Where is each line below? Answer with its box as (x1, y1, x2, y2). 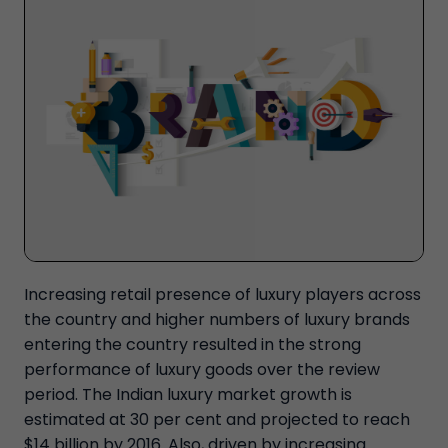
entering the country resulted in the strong (24, 332, 361, 356)
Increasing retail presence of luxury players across (24, 282, 421, 306)
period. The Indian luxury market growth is (24, 382, 352, 406)
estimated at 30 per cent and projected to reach (24, 407, 410, 431)
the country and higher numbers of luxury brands (24, 307, 410, 331)
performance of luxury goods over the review (24, 357, 380, 381)
